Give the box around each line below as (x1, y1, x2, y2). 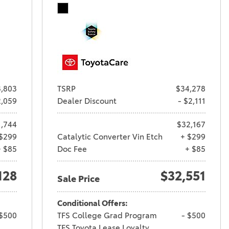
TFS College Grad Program (57, 210, 157, 220)
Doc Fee (57, 144, 87, 154)
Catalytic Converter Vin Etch (57, 131, 163, 142)
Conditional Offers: (57, 198, 128, 208)
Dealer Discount (57, 96, 117, 106)
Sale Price (57, 173, 100, 185)
